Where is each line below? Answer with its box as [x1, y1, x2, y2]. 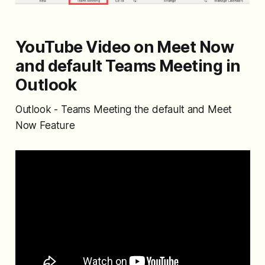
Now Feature [15, 119, 75, 131]
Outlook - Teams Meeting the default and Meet [15, 103, 232, 115]
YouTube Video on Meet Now [15, 37, 234, 57]
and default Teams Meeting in [15, 56, 241, 76]
